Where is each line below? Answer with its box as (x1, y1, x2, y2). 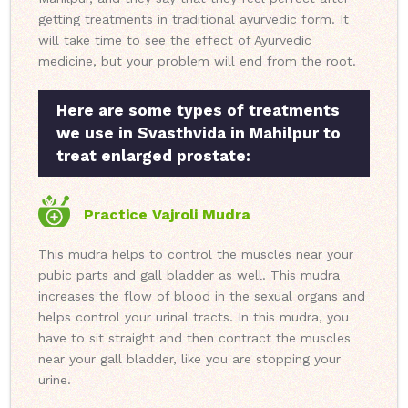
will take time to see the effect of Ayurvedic (38, 33, 311, 48)
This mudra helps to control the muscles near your (38, 247, 353, 262)
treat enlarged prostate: (56, 147, 250, 166)
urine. (38, 372, 71, 388)
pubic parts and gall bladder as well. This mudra (38, 268, 340, 283)
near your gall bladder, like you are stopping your (38, 352, 341, 367)
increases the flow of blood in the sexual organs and (38, 289, 365, 304)
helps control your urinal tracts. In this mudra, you (38, 310, 349, 325)
